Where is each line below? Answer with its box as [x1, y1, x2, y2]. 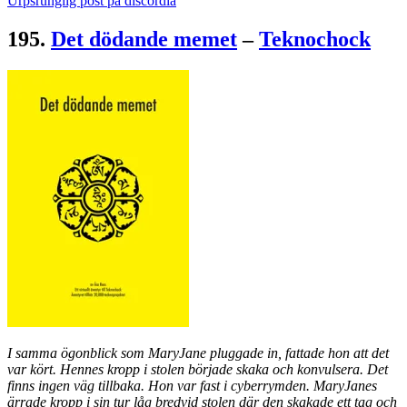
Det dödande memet [51, 27, 237, 52]
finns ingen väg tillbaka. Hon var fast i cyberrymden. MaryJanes [7, 378, 377, 394]
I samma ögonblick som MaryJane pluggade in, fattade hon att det [7, 345, 389, 362]
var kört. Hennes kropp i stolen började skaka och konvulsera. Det [7, 362, 388, 378]
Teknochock [259, 27, 371, 52]
